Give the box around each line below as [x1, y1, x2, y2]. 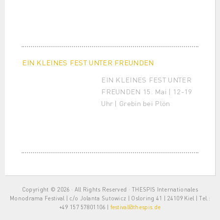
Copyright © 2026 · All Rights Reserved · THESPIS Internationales [22, 185, 198, 193]
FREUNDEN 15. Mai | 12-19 [101, 86, 192, 96]
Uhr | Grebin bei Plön [101, 98, 170, 108]
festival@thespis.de [110, 203, 161, 211]
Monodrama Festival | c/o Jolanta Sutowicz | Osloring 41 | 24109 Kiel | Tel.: [10, 194, 210, 202]
